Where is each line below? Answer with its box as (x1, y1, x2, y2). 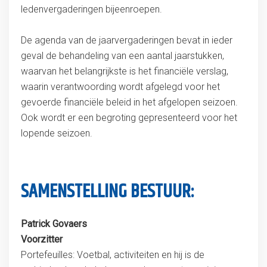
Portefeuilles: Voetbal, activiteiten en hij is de (20, 249, 204, 260)
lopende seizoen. (20, 128, 92, 139)
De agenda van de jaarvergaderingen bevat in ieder (20, 35, 232, 46)
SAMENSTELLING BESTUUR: (20, 177, 194, 206)
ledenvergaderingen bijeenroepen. (20, 4, 162, 15)
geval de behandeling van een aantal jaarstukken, (20, 50, 224, 61)
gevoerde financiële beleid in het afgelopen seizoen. (20, 97, 238, 108)
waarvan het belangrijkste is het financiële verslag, (20, 66, 228, 77)
